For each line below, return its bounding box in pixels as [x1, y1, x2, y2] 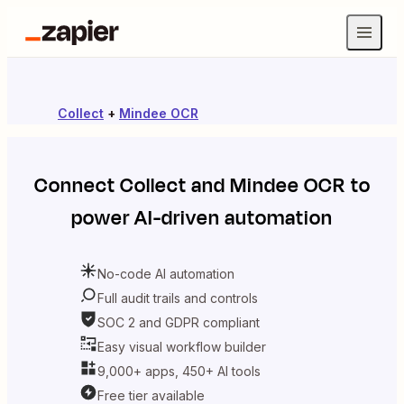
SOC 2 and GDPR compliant [97, 314, 260, 330]
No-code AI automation [97, 265, 234, 281]
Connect [33, 171, 120, 200]
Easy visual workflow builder [97, 338, 266, 354]
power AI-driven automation [71, 204, 333, 233]
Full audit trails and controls [97, 289, 258, 306]
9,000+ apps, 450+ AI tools [97, 363, 261, 379]
